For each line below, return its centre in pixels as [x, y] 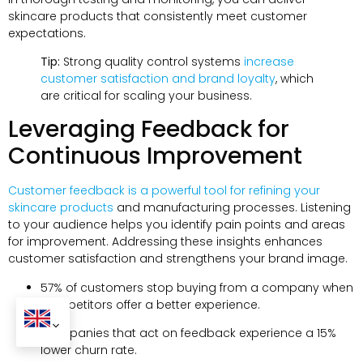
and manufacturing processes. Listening [232, 208]
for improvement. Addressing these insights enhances [165, 242]
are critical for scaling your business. [146, 96]
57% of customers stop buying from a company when [197, 287]
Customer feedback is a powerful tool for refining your [164, 191]
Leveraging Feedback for [149, 130]
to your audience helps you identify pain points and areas [177, 225]
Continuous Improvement [155, 156]
